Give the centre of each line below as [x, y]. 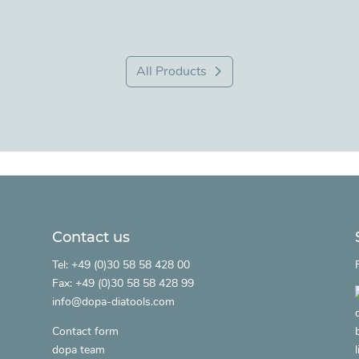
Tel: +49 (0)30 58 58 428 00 [121, 264]
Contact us [91, 237]
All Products [171, 71]
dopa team [78, 349]
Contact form [85, 331]
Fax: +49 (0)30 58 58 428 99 [123, 283]
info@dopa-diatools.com [113, 301]
